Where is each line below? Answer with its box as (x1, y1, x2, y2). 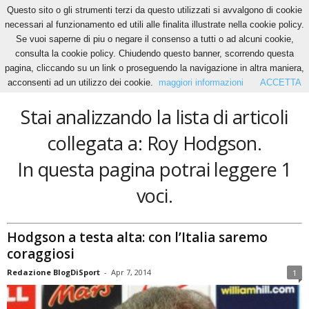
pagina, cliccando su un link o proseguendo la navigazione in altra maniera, (5, 63, 304, 73)
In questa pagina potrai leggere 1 (17, 157, 292, 182)
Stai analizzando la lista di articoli (21, 104, 288, 130)
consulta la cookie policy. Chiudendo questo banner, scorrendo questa (15, 48, 294, 59)
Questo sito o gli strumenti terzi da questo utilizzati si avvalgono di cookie (7, 5, 302, 15)
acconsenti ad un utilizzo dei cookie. (8, 77, 153, 88)
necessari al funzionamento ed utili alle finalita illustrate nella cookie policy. (5, 19, 304, 30)
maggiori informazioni (159, 77, 243, 88)
